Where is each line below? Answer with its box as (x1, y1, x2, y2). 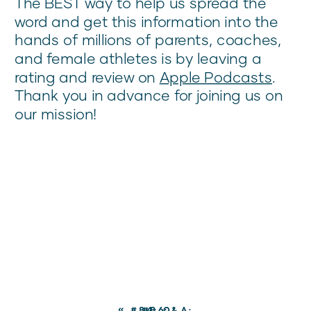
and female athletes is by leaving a (15, 49, 262, 67)
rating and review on (15, 67, 160, 86)
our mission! (15, 105, 98, 123)
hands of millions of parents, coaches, (15, 31, 283, 49)
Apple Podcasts (159, 67, 272, 86)
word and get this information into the (15, 12, 278, 31)
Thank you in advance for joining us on (15, 86, 283, 104)
